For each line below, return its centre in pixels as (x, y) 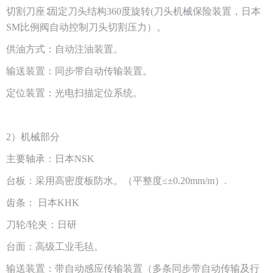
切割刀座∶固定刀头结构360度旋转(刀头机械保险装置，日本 (133, 11)
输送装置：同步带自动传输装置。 (79, 71)
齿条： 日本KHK (43, 202)
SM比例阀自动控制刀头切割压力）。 (86, 27)
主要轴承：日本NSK (50, 158)
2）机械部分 (33, 136)
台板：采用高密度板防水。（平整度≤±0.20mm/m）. (116, 180)
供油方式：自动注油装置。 (65, 49)
